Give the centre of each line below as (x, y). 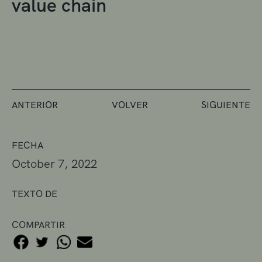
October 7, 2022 (54, 163)
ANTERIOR (35, 105)
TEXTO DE (35, 194)
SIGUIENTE (226, 105)
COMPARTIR (38, 225)
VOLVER (130, 105)
